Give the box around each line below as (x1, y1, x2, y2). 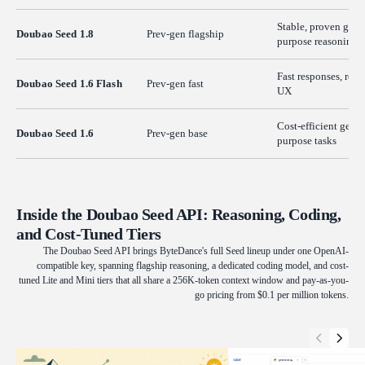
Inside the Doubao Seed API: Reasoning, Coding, (16, 204, 341, 223)
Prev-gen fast (147, 77, 204, 90)
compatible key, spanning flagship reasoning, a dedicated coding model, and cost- (37, 259, 349, 271)
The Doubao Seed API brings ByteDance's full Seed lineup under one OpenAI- (43, 244, 349, 257)
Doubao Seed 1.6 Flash (16, 77, 122, 90)
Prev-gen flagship (147, 27, 224, 40)
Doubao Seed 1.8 (16, 27, 94, 40)
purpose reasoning (277, 34, 358, 47)
